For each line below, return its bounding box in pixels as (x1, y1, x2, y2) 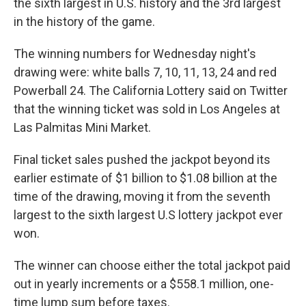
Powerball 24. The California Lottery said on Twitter (14, 83, 288, 98)
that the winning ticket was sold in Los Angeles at (14, 102, 280, 116)
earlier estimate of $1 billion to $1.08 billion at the (14, 171, 277, 185)
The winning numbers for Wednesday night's (14, 46, 256, 61)
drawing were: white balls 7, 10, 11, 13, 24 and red (14, 65, 277, 79)
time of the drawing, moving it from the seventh (14, 189, 270, 204)
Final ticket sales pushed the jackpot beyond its (14, 152, 270, 167)
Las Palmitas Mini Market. (14, 120, 151, 135)
